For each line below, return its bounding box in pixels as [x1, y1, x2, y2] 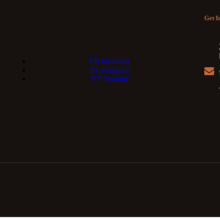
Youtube [101, 75, 129, 83]
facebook [99, 57, 130, 66]
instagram [98, 66, 130, 75]
